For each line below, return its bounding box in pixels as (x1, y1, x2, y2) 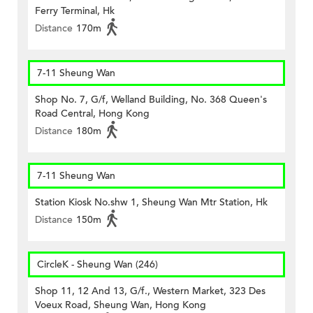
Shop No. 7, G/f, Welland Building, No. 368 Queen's (35, 93, 267, 107)
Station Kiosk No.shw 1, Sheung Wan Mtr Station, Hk (35, 196, 268, 210)
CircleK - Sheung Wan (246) (37, 258, 158, 272)
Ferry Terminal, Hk (35, 4, 115, 18)
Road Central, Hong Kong (35, 107, 150, 121)
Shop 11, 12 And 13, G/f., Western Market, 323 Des (35, 284, 265, 298)
